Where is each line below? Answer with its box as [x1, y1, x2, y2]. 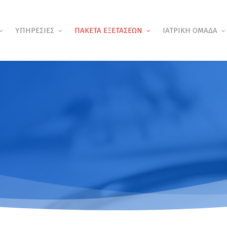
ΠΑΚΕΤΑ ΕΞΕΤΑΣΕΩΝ [74, 26, 142, 35]
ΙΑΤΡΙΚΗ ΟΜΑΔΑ [163, 26, 217, 35]
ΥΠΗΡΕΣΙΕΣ [15, 26, 54, 35]
